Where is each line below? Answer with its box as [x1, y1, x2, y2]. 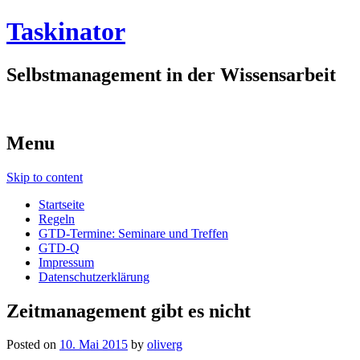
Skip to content [6, 170, 83, 184]
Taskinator [6, 17, 125, 47]
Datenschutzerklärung [39, 269, 149, 284]
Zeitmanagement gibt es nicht [6, 300, 251, 321]
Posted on [6, 337, 59, 352]
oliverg [147, 337, 182, 352]
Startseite [39, 197, 84, 211]
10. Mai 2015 [59, 337, 128, 352]
